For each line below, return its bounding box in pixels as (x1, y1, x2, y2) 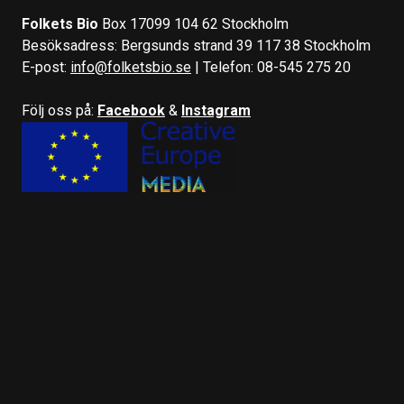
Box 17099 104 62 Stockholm (98, 15, 289, 33)
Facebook (97, 102, 165, 120)
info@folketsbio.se (70, 59, 191, 77)
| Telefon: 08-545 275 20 (191, 59, 351, 77)
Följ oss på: (22, 102, 97, 120)
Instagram (181, 102, 251, 120)
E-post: (22, 59, 70, 77)
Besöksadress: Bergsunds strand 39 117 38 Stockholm (22, 37, 371, 55)
